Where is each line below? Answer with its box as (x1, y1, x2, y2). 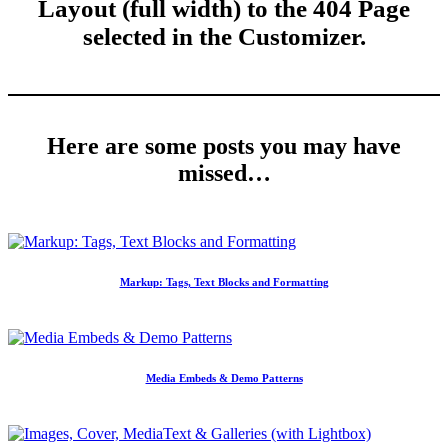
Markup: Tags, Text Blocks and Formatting (119, 276, 329, 289)
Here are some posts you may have (47, 133, 401, 160)
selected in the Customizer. (82, 22, 366, 50)
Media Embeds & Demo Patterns (145, 372, 303, 385)
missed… (177, 160, 271, 187)
